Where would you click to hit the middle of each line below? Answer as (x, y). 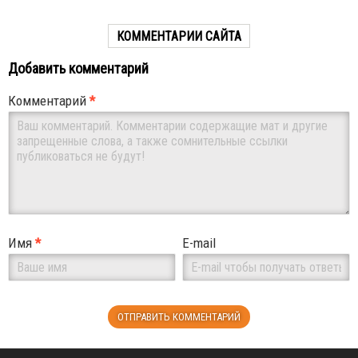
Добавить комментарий (78, 69)
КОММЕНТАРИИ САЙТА (179, 37)
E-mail (199, 243)
